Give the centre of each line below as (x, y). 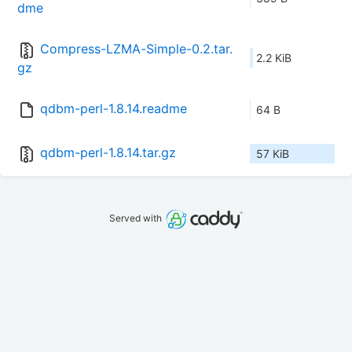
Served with (137, 218)
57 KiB (273, 154)
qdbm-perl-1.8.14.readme (114, 109)
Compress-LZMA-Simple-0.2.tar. (136, 49)
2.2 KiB (274, 58)
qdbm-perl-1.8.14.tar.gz (108, 153)
